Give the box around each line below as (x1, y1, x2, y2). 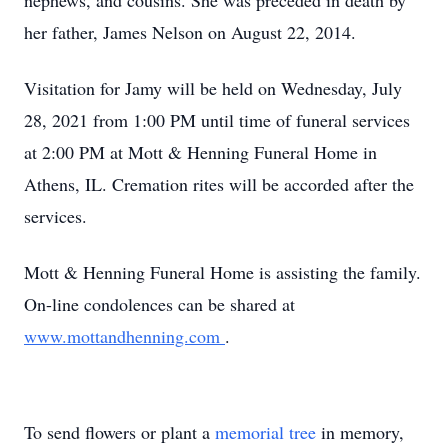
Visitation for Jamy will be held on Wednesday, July (24, 76, 402, 100)
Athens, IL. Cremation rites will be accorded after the (24, 172, 414, 196)
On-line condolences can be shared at (24, 292, 295, 316)
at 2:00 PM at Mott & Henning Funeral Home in (24, 140, 377, 164)
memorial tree (215, 420, 316, 444)
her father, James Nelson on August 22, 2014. (24, 20, 356, 44)
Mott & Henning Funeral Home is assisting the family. (24, 260, 421, 284)
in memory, (316, 420, 404, 444)
